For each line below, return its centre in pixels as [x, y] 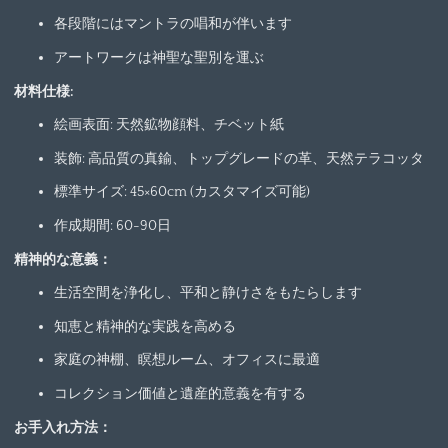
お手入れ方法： [62, 427]
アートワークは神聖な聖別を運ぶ [158, 58]
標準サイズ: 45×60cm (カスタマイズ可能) [181, 192]
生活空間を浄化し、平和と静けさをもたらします [207, 293]
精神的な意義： [62, 259]
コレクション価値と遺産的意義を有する [179, 393]
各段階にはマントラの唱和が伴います [172, 24]
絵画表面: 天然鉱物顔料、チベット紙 [168, 125]
